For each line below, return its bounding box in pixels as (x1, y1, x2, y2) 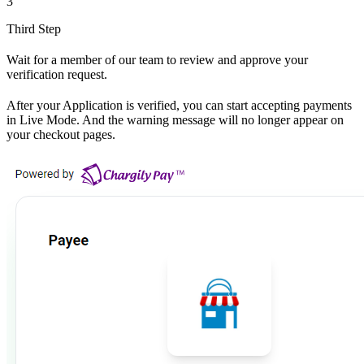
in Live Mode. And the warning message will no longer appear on (6, 112, 344, 127)
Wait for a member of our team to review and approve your (6, 52, 308, 67)
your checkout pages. (6, 127, 115, 141)
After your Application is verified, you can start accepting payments (6, 97, 352, 112)
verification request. (6, 67, 107, 81)
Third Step (6, 21, 61, 36)
